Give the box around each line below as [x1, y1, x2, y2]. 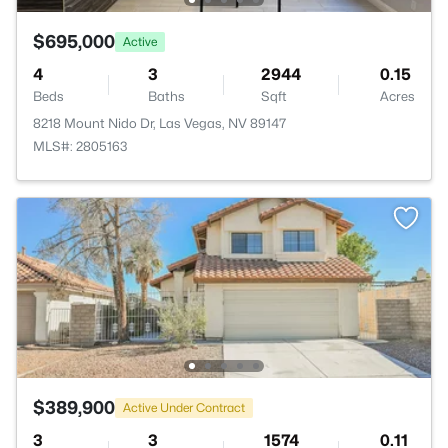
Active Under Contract [123, 399, 245, 415]
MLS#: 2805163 [33, 138, 128, 154]
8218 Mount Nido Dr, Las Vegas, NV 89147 [33, 115, 287, 131]
